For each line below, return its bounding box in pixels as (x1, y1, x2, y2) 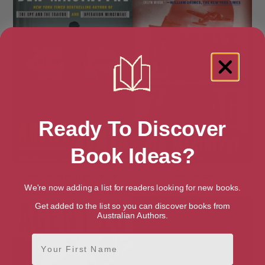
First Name (31, 232, 86, 242)
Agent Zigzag (167, 170, 218, 182)
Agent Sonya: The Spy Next (20, 170, 125, 182)
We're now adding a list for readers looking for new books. (24, 183, 241, 192)
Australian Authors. (96, 211, 169, 220)
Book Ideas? (70, 144, 195, 168)
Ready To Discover (38, 117, 227, 140)
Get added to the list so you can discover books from (35, 201, 230, 211)
